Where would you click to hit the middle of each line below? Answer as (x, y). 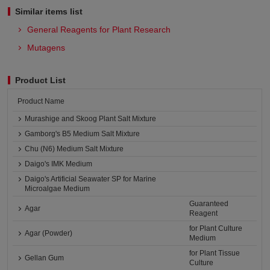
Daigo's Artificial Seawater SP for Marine (91, 179)
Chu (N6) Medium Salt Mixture (74, 149)
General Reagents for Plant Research (99, 30)
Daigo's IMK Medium (59, 164)
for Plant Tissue (215, 253)
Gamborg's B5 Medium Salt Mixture (83, 134)
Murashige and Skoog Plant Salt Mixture (91, 119)
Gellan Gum (45, 258)
